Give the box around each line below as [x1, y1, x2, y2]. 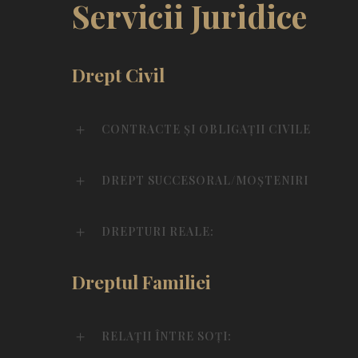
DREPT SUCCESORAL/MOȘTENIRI [101, 172, 308, 188]
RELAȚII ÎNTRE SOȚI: [101, 328, 232, 344]
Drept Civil [72, 62, 165, 87]
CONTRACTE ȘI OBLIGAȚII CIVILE [101, 121, 311, 137]
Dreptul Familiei [72, 268, 211, 294]
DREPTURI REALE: [101, 223, 214, 239]
